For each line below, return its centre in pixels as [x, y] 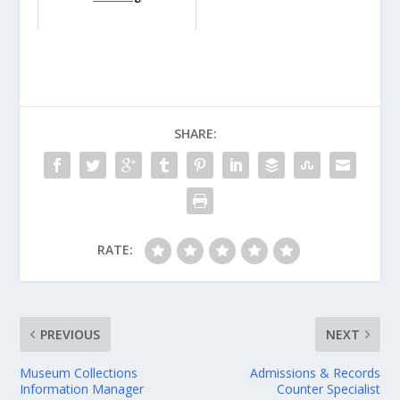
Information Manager [82, 389]
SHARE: [196, 134]
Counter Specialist [328, 389]
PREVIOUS [71, 335]
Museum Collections [79, 373]
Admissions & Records [315, 373]
